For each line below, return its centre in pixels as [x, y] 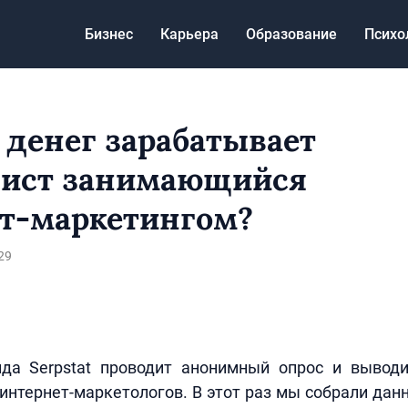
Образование [291, 34]
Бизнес [109, 34]
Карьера [189, 34]
